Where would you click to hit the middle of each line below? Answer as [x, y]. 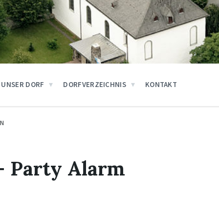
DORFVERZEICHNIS [95, 84]
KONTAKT [161, 84]
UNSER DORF [23, 84]
